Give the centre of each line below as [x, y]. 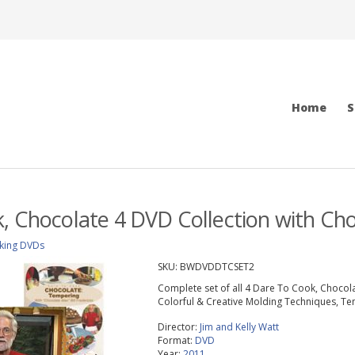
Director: [178, 327]
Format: [176, 340]
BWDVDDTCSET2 [217, 267]
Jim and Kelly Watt [239, 327]
